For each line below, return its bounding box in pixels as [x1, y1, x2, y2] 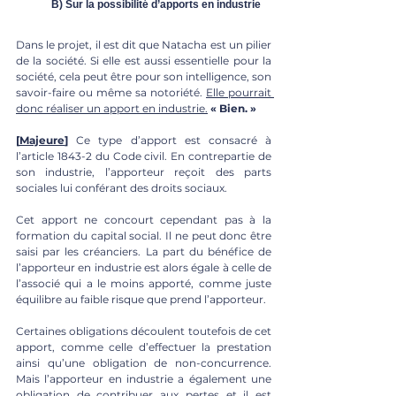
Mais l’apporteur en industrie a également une [16, 371, 271, 385]
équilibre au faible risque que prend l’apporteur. [16, 292, 269, 306]
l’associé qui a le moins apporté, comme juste [16, 276, 271, 290]
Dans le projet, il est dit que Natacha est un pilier [16, 37, 271, 51]
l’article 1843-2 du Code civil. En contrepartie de [16, 148, 271, 163]
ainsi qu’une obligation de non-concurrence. [16, 355, 271, 369]
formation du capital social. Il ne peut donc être [16, 228, 271, 242]
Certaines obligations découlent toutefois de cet [16, 324, 271, 338]
